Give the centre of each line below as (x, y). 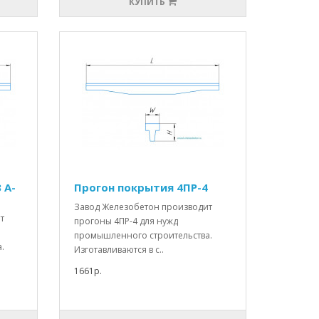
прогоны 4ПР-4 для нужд (126, 221)
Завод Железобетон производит (143, 207)
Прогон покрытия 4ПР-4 (141, 188)
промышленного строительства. (143, 236)
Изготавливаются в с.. (119, 250)
